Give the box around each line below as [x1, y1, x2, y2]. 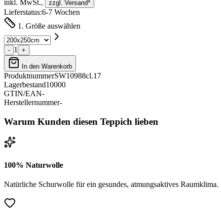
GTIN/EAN [4, 89, 42, 98]
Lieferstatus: [4, 7, 42, 16]
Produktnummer [4, 71, 54, 80]
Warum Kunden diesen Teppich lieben [4, 116, 158, 127]
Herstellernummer [4, 98, 60, 107]
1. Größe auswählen [16, 21, 80, 30]
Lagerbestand [4, 80, 46, 89]
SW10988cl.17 [54, 71, 101, 80]
